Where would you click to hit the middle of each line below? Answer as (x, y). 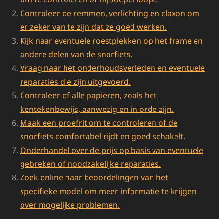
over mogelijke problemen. (70, 205)
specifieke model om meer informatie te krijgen (108, 191)
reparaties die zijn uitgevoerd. (75, 81)
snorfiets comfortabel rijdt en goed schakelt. (103, 136)
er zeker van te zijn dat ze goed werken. (93, 27)
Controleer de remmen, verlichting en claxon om (110, 13)
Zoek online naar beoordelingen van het (94, 177)
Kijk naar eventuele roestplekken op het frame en (111, 40)
